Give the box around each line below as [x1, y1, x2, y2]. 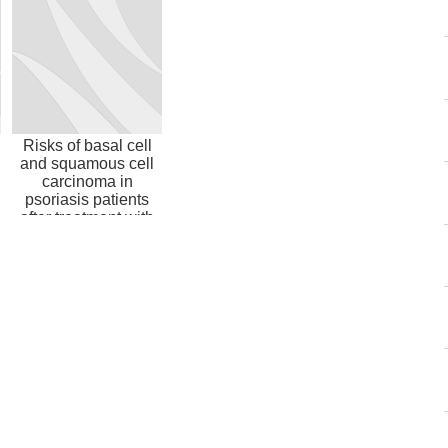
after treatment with [20, 209, 154, 227]
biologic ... [51, 227, 123, 245]
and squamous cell [20, 155, 154, 173]
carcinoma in [41, 173, 133, 191]
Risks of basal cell [22, 137, 152, 155]
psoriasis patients [25, 191, 149, 209]
